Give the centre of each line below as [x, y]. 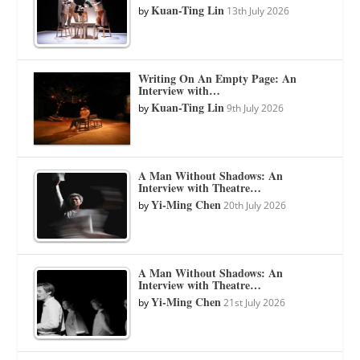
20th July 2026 [255, 205]
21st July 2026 [255, 302]
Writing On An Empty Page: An [218, 78]
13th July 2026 [258, 10]
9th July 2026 [256, 108]
